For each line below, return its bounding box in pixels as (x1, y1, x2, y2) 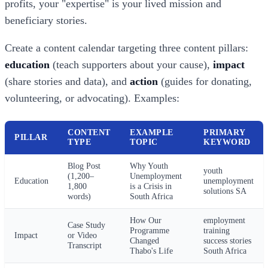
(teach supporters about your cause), (50, 59, 213, 71)
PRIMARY (203, 128, 246, 138)
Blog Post (68, 161, 100, 171)
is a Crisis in (130, 181, 172, 191)
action (130, 75, 158, 88)
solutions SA (203, 186, 246, 196)
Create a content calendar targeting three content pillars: (5, 42, 248, 54)
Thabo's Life (130, 246, 173, 256)
